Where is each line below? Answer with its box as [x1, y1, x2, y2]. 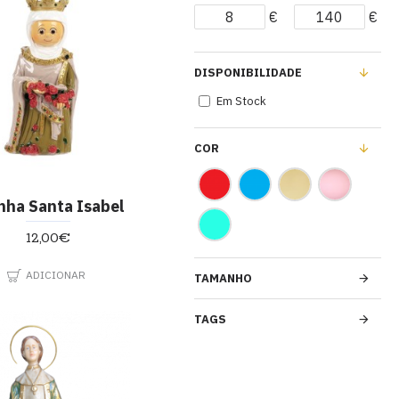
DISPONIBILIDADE [194, 65, 302, 80]
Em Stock [216, 94, 266, 109]
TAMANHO [194, 271, 252, 286]
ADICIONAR [26, 268, 86, 282]
